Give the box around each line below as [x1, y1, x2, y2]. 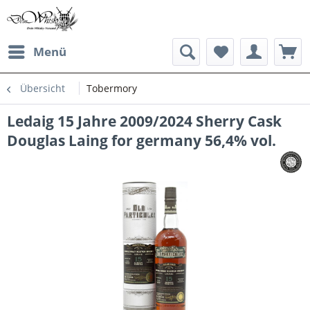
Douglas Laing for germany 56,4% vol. [7, 131, 276, 150]
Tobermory [86, 82, 137, 95]
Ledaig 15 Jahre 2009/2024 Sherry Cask [7, 111, 282, 131]
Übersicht [20, 82, 65, 95]
